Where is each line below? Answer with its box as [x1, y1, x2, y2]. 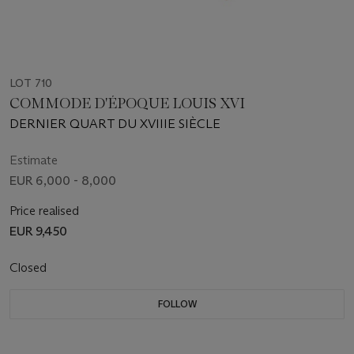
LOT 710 [9, 75, 52, 90]
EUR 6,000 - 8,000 [9, 172, 116, 188]
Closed [9, 259, 50, 275]
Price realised [9, 202, 79, 218]
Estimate [9, 152, 58, 168]
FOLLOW [157, 297, 197, 310]
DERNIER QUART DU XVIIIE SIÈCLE [9, 115, 220, 131]
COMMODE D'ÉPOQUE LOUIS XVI [9, 94, 245, 112]
